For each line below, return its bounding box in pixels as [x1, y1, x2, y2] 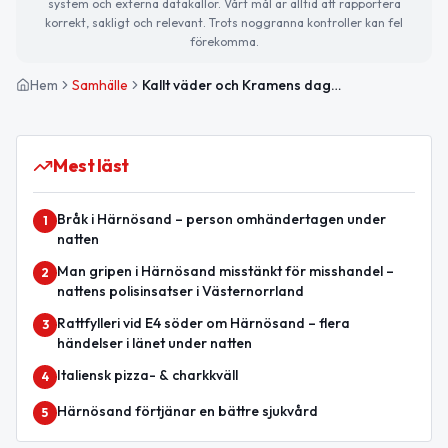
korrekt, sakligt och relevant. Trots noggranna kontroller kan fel [45, 14, 403, 30]
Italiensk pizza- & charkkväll [57, 365, 238, 384]
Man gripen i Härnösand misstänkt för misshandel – [57, 261, 394, 280]
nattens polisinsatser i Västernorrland [57, 281, 304, 300]
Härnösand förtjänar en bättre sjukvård [57, 401, 318, 420]
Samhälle [72, 75, 128, 94]
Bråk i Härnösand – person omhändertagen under [57, 209, 386, 228]
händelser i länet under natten [57, 333, 252, 352]
